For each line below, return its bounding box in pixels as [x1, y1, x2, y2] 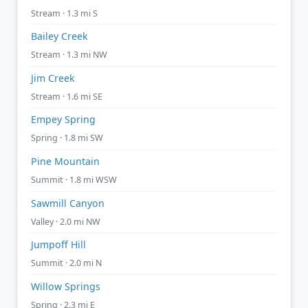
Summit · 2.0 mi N [31, 257, 102, 269]
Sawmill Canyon [31, 196, 104, 210]
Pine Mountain [31, 154, 100, 168]
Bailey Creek [31, 30, 88, 43]
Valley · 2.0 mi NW [31, 215, 100, 228]
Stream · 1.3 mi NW [31, 49, 107, 61]
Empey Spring [31, 113, 96, 126]
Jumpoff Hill [31, 238, 86, 252]
